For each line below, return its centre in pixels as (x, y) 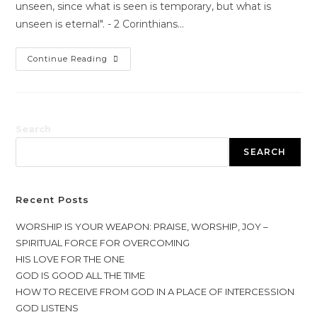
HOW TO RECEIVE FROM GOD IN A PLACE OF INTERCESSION (155, 292)
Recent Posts (53, 200)
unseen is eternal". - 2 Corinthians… (100, 24)
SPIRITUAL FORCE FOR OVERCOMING (103, 243)
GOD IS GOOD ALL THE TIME (81, 275)
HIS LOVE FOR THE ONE (70, 259)
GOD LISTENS (47, 308)
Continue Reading (68, 59)
